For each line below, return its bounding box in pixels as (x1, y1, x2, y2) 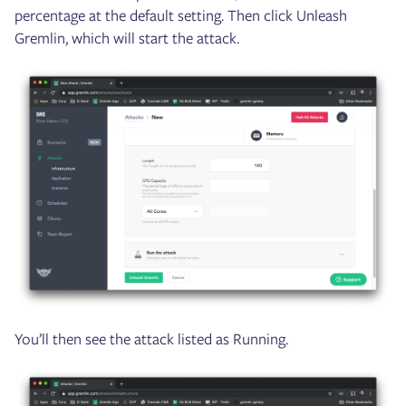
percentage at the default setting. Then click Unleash (14, 5, 347, 27)
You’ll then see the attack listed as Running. (14, 328, 288, 351)
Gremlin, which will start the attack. (14, 27, 239, 50)
